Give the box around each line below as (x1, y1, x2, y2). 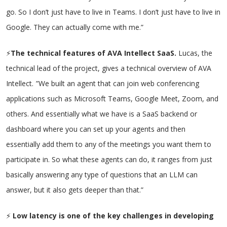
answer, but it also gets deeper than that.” (6, 185, 143, 195)
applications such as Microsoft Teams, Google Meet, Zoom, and (6, 94, 218, 103)
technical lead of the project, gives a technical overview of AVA (6, 63, 211, 73)
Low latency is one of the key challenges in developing (11, 211, 214, 220)
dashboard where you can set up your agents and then (6, 124, 185, 134)
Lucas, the (178, 48, 212, 58)
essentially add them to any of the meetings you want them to (6, 139, 211, 149)
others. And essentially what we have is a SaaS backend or (6, 109, 197, 119)
